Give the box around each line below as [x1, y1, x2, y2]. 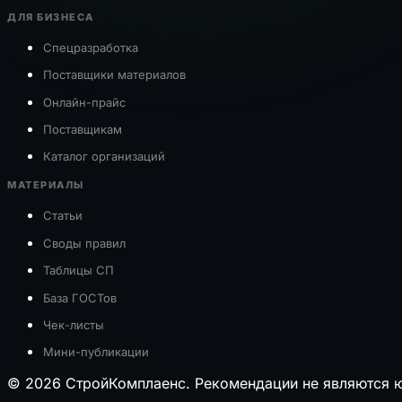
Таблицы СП [43, 263, 114, 278]
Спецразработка [43, 39, 138, 55]
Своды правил [43, 235, 126, 250]
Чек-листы [43, 318, 104, 332]
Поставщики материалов [43, 67, 186, 83]
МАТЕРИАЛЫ [7, 179, 84, 192]
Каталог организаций [43, 149, 165, 164]
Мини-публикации [43, 345, 149, 360]
